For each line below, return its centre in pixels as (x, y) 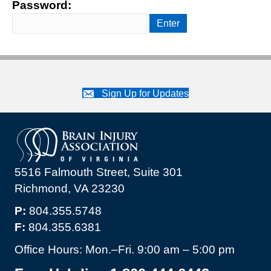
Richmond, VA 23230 (70, 189)
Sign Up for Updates (145, 94)
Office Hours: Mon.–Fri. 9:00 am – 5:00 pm (125, 250)
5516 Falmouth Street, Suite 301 (99, 172)
